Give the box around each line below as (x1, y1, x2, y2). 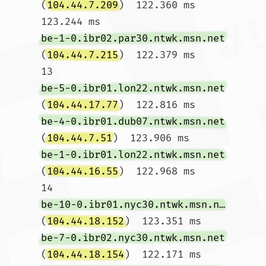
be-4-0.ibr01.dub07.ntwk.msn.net (41, 115, 225, 128)
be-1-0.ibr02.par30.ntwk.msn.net (41, 32, 225, 45)
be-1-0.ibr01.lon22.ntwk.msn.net (41, 148, 225, 161)
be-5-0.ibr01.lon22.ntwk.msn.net (41, 82, 225, 94)
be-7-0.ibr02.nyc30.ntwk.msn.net (41, 232, 225, 244)
